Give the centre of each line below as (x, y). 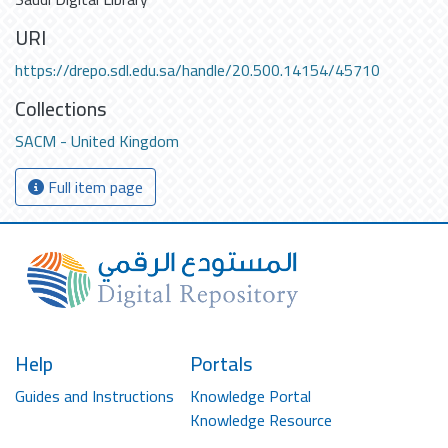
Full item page (93, 187)
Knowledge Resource (261, 420)
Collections (61, 108)
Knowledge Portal (250, 396)
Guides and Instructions (94, 396)
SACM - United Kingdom (97, 141)
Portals (221, 363)
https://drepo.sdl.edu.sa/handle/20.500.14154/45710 (197, 70)
